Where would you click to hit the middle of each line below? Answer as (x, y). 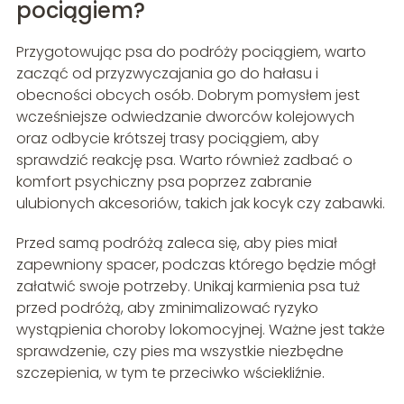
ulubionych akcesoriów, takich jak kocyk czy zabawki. (200, 203)
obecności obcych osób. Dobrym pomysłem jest (188, 95)
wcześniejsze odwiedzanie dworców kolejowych (185, 116)
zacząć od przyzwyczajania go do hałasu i (167, 73)
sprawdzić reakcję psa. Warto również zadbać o (184, 160)
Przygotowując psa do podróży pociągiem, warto (191, 51)
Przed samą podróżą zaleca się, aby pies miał (176, 243)
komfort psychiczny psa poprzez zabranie (164, 181)
